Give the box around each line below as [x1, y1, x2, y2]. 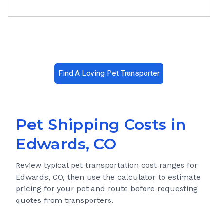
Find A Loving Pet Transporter [58, 69, 160, 78]
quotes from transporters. [16, 196, 113, 205]
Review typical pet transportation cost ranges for [16, 161, 198, 170]
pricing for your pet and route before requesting [16, 184, 198, 194]
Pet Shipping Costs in [16, 115, 186, 134]
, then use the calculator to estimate [63, 172, 200, 182]
